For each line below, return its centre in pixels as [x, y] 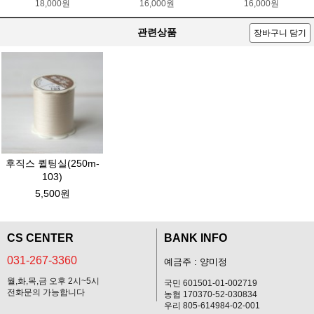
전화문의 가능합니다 [46, 292]
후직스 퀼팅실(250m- [52, 163]
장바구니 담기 [280, 33]
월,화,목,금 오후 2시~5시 [53, 281]
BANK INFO [196, 238]
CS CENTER [40, 238]
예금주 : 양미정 [196, 262]
